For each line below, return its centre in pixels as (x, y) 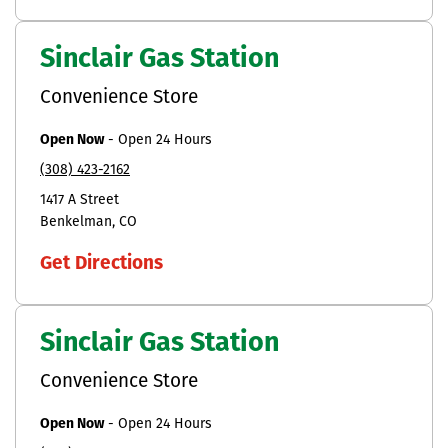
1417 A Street (79, 200)
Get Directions (101, 264)
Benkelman (76, 222)
